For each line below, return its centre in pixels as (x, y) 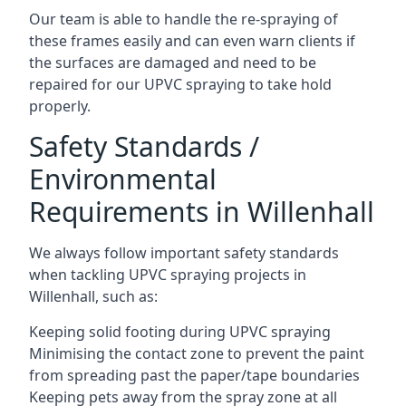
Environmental (123, 179)
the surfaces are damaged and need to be (173, 62)
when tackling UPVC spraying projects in (168, 274)
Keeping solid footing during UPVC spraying (180, 331)
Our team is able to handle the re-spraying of (184, 19)
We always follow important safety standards (184, 252)
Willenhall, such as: (93, 296)
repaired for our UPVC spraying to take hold (180, 84)
